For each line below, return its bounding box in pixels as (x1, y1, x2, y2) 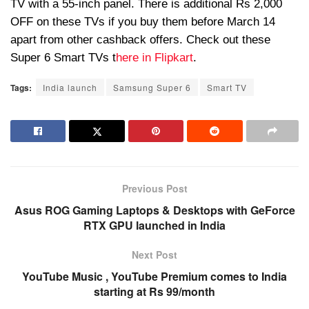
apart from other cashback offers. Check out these (10, 32, 270, 46)
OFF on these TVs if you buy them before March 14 (10, 14, 275, 28)
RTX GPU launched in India (83, 217, 226, 233)
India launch (43, 81, 97, 93)
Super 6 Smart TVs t (10, 50, 116, 64)
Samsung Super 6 (113, 81, 191, 93)
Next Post (132, 247, 177, 261)
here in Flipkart (116, 50, 193, 64)
